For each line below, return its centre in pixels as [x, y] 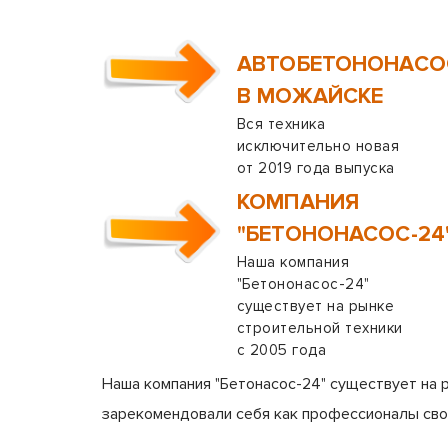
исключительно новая [318, 146]
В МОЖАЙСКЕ [310, 96]
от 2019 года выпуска [316, 168]
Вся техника [281, 124]
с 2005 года [282, 350]
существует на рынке [316, 306]
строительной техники [320, 328]
